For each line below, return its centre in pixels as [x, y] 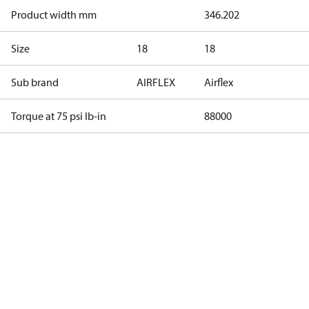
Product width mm [54, 14]
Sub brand [35, 82]
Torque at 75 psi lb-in [59, 116]
